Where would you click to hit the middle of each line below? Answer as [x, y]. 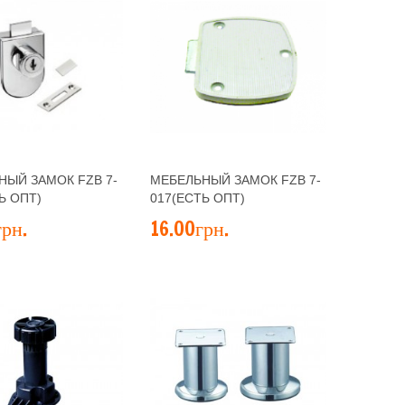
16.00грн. [189, 228]
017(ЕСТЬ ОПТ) [198, 198]
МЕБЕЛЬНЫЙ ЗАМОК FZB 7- [235, 180]
